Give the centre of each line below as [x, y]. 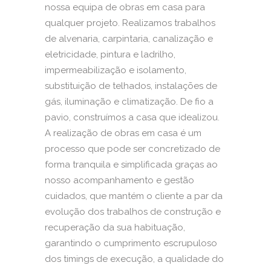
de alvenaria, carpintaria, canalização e [129, 38]
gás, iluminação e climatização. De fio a [129, 101]
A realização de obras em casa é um [123, 133]
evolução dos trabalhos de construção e [133, 211]
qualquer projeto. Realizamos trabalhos [130, 23]
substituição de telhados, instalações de [131, 86]
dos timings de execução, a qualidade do [134, 259]
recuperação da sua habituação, [115, 227]
